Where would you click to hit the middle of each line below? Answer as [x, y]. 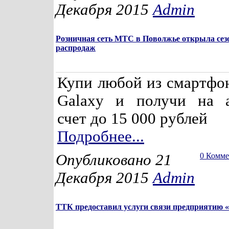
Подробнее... [101, 136]
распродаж [76, 48]
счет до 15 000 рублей [132, 119]
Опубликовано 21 [114, 160]
